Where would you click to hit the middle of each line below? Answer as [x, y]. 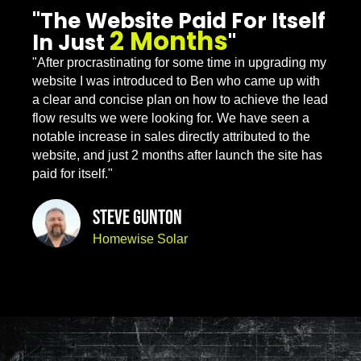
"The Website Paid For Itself [179, 21]
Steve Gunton [137, 218]
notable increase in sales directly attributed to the [171, 136]
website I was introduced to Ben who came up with [176, 81]
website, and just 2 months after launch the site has [177, 155]
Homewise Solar [140, 239]
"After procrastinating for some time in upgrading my [179, 62]
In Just [71, 42]
